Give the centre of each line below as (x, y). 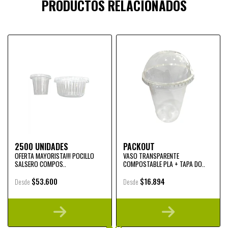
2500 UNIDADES (41, 146)
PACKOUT (139, 146)
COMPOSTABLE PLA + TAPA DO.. (164, 164)
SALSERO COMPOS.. (40, 164)
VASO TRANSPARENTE (151, 155)
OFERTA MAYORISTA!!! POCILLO (54, 155)
